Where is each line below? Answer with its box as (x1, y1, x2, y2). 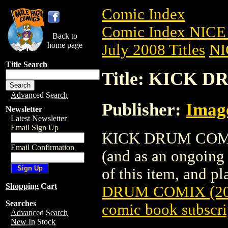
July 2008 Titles (102, 41, 205, 59)
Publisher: (102, 99, 186, 119)
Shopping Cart (6, 182, 57, 190)
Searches (6, 199, 36, 208)
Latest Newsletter (11, 114, 67, 123)
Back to (52, 32, 77, 40)
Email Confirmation (11, 143, 74, 152)
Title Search (6, 60, 47, 69)
